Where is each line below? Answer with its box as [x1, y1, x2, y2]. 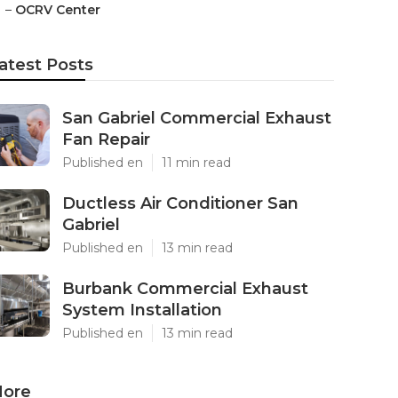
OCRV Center [15, 2, 100, 18]
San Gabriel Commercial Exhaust [62, 108, 331, 128]
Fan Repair [62, 130, 150, 149]
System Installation [62, 300, 222, 320]
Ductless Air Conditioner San [62, 194, 298, 213]
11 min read [162, 155, 231, 171]
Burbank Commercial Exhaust [62, 279, 308, 298]
